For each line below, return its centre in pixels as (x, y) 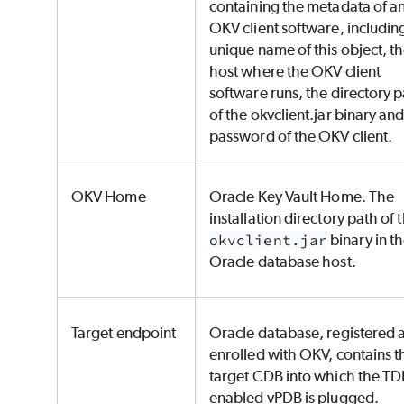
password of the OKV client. (301, 137)
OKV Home (110, 197)
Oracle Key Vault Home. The (302, 197)
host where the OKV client (295, 72)
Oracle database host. (284, 262)
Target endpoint (125, 333)
